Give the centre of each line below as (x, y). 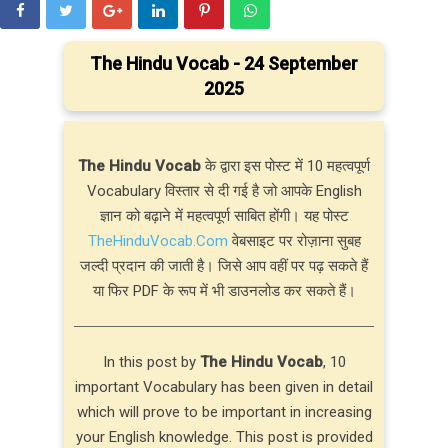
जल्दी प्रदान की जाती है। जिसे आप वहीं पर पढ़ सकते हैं (224, 265)
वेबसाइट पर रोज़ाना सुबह (294, 240)
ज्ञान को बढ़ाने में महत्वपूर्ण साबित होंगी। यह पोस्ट (224, 215)
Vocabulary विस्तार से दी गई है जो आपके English (224, 190)
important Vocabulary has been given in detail (224, 386)
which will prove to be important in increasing (224, 411)
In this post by (151, 361)
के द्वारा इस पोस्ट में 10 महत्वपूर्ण (285, 165)
